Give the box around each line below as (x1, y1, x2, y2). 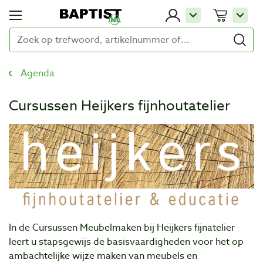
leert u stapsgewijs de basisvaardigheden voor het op (9, 234, 244, 249)
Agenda (21, 66, 55, 80)
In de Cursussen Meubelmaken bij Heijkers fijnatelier (9, 220, 235, 235)
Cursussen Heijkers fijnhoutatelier (9, 96, 230, 116)
